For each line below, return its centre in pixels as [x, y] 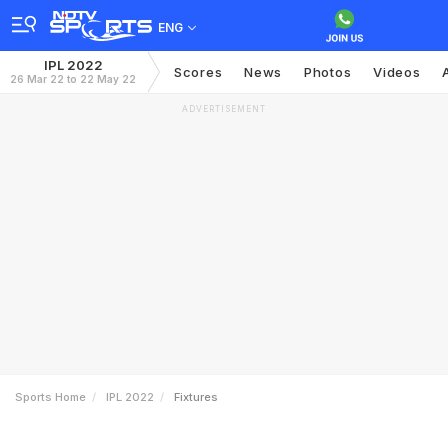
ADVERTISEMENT [224, 109]
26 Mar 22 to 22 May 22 [73, 79]
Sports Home [50, 397]
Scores [198, 72]
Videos [397, 72]
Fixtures [196, 397]
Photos [328, 72]
